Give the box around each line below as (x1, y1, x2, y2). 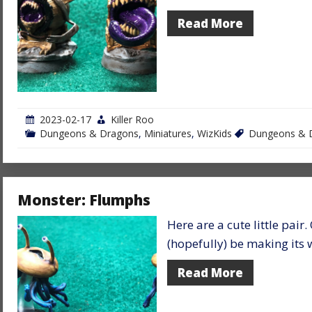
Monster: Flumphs (17, 189, 150, 210)
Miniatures (144, 126, 192, 140)
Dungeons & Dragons (40, 126, 139, 140)
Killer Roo (111, 112, 154, 126)
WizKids (197, 126, 232, 140)
